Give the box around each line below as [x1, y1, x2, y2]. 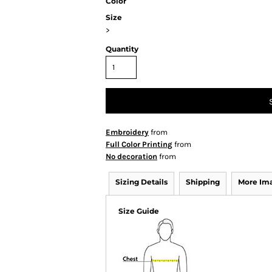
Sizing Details [115, 177, 168, 187]
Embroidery [106, 127, 149, 137]
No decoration [106, 152, 157, 161]
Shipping [186, 177, 220, 187]
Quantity [106, 44, 138, 54]
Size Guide [118, 206, 159, 216]
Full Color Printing [106, 140, 172, 149]
